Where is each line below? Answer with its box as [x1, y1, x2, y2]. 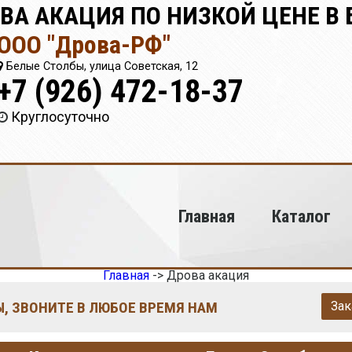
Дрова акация [167, 268, 249, 283]
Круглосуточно [11, 108, 110, 125]
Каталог [271, 206, 331, 226]
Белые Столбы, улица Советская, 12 [3, 60, 199, 73]
